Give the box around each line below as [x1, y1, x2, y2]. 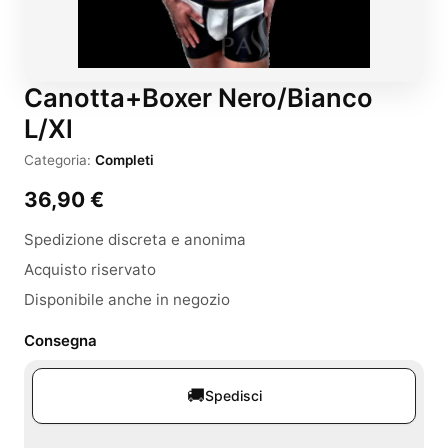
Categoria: [24, 152, 95, 168]
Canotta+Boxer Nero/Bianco [24, 82, 373, 113]
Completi [95, 152, 154, 168]
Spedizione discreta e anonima [24, 230, 246, 249]
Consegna [24, 331, 97, 350]
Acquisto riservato [24, 260, 156, 279]
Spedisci [204, 387, 262, 404]
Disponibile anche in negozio [24, 290, 230, 309]
